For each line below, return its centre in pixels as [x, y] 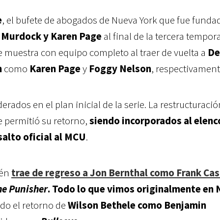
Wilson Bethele [102, 205]
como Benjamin [172, 205]
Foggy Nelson [120, 69]
